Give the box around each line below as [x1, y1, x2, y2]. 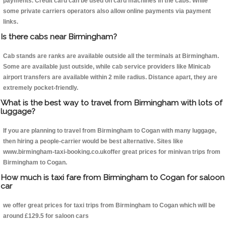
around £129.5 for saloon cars [3, 212, 89, 220]
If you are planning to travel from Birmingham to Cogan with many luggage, [3, 127, 216, 135]
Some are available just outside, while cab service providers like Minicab [3, 63, 210, 71]
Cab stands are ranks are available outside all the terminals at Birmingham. [3, 52, 219, 60]
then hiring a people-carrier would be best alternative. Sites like [3, 138, 183, 145]
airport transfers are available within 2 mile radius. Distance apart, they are [3, 74, 217, 81]
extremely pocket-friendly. [3, 84, 78, 92]
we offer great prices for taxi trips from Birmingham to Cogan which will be [3, 202, 215, 209]
